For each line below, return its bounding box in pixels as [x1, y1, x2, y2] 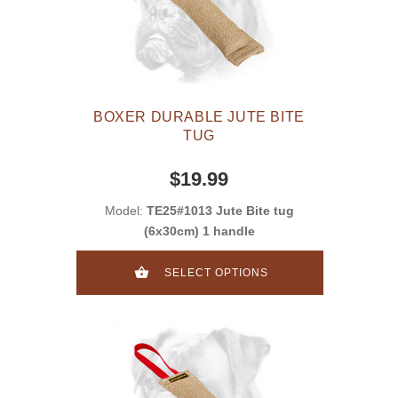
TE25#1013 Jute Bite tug [146, 203, 294, 219]
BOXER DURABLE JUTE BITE [93, 109, 305, 125]
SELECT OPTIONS [164, 267, 268, 280]
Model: [104, 203, 147, 219]
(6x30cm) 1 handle [143, 224, 255, 239]
